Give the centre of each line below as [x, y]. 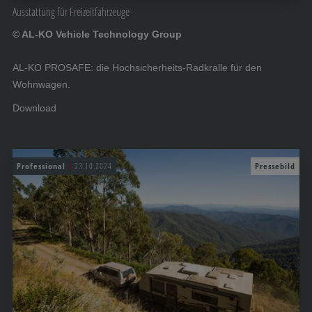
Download [34, 108]
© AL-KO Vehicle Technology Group [97, 34]
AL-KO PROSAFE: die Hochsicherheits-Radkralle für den [137, 67]
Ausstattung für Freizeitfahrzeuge [71, 11]
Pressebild [275, 166]
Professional [41, 166]
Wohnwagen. [41, 84]
